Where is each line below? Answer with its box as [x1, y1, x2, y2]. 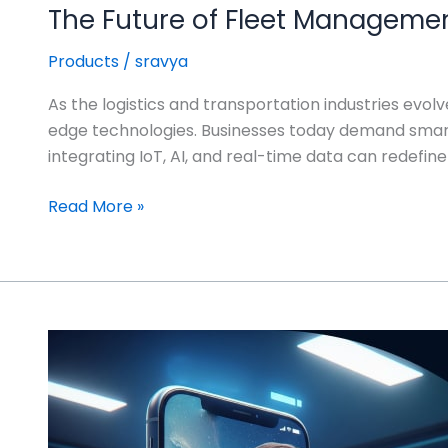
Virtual [47, 407, 98, 431]
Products [48, 49, 119, 73]
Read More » [48, 195, 144, 219]
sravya [135, 49, 188, 73]
